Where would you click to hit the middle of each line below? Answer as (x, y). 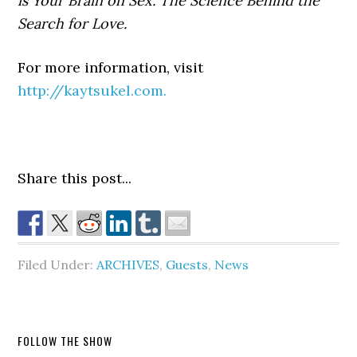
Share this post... (75, 178)
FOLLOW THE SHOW (65, 341)
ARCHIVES (128, 265)
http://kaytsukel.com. (92, 90)
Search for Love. (75, 24)
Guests (187, 265)
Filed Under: (57, 265)
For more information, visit (111, 67)
